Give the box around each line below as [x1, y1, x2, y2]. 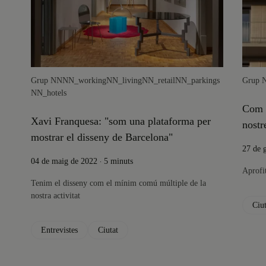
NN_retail [142, 76, 175, 85]
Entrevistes [41, 226, 78, 235]
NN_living [106, 76, 142, 85]
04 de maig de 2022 [31, 157, 97, 166]
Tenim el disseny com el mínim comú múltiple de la [31, 179, 206, 188]
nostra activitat [31, 191, 80, 200]
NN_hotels [31, 88, 66, 97]
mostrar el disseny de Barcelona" [31, 131, 173, 143]
